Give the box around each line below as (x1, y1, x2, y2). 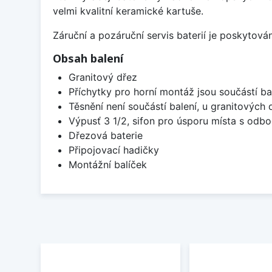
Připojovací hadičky (68, 143, 159, 156)
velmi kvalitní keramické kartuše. (53, 4, 203, 17)
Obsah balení (53, 50, 123, 66)
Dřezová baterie (68, 129, 143, 141)
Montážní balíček (68, 158, 147, 171)
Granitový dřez (68, 70, 137, 83)
